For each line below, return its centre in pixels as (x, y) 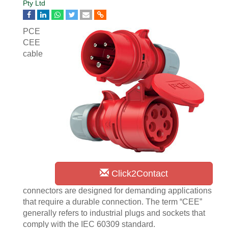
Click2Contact (138, 174)
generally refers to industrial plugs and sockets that (114, 213)
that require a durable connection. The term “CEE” (112, 202)
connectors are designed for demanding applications (117, 191)
